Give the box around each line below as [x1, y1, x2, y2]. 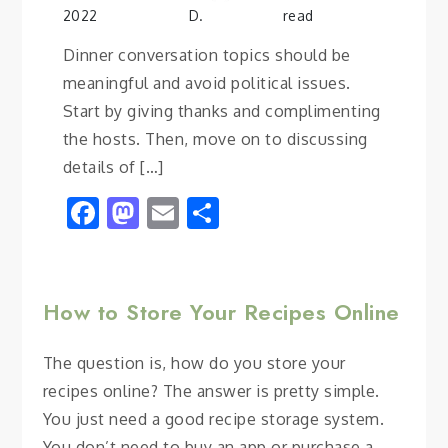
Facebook [98, 191, 239, 233]
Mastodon [138, 191, 288, 233]
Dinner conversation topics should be [62, 44, 351, 65]
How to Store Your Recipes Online [42, 295, 400, 328]
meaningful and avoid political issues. [62, 72, 351, 93]
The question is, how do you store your [42, 352, 346, 373]
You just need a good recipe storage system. [42, 408, 385, 429]
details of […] [62, 156, 164, 177]
